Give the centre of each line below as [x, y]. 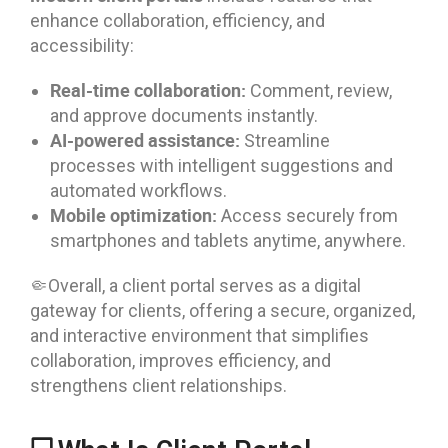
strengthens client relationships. [158, 385]
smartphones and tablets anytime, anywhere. [228, 240]
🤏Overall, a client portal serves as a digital [195, 285]
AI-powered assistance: [145, 139]
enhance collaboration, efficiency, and [177, 20]
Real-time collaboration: [148, 89]
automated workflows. [138, 190]
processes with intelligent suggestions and [221, 165]
